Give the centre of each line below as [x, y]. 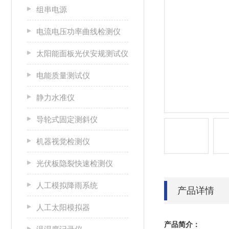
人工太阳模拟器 [63, 207]
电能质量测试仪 [63, 75]
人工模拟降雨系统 [67, 185]
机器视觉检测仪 [63, 141]
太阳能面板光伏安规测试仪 [82, 53]
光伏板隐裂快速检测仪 [75, 163]
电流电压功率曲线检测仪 [78, 31]
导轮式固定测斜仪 [67, 119]
